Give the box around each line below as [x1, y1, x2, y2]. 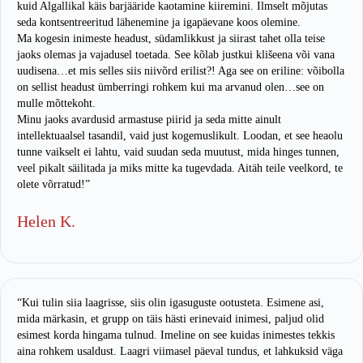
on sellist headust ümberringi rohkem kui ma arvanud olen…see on [17, 81, 324, 94]
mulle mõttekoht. [17, 97, 96, 110]
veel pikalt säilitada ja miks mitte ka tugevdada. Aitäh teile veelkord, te [17, 162, 343, 175]
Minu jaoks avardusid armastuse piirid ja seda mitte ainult [17, 113, 281, 126]
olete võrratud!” [17, 178, 90, 191]
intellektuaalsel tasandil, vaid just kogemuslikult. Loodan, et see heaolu [17, 130, 343, 143]
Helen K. [17, 212, 75, 231]
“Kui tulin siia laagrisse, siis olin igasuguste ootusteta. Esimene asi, [17, 297, 324, 310]
